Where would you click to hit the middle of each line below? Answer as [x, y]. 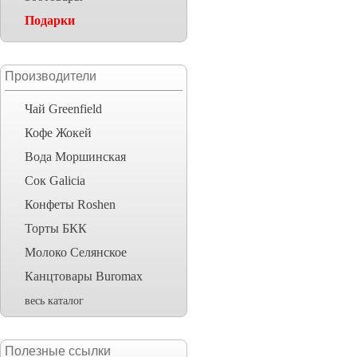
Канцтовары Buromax [84, 276]
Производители [51, 76]
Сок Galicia [55, 180]
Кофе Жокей [58, 133]
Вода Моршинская [75, 157]
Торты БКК [56, 228]
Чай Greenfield [63, 109]
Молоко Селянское [76, 252]
